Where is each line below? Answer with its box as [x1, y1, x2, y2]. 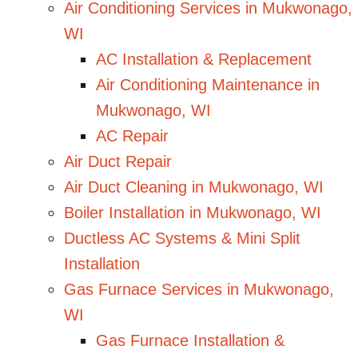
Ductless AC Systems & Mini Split [64, 229, 300, 248]
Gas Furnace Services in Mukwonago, [64, 280, 334, 299]
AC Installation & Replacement [96, 50, 312, 69]
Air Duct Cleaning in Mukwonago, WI [64, 178, 324, 197]
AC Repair [96, 127, 169, 145]
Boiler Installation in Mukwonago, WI [64, 204, 321, 222]
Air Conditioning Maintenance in [96, 76, 320, 94]
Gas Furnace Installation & [96, 332, 284, 350]
